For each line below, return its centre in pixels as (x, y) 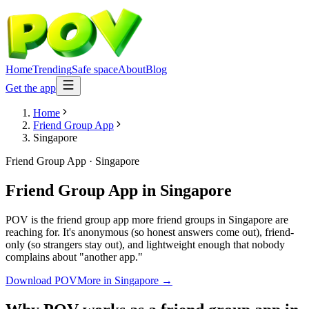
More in (96, 280)
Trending (52, 69)
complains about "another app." (74, 257)
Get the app (31, 88)
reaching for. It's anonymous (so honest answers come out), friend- (150, 232)
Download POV (41, 280)
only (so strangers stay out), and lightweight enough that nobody (145, 244)
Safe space (95, 69)
